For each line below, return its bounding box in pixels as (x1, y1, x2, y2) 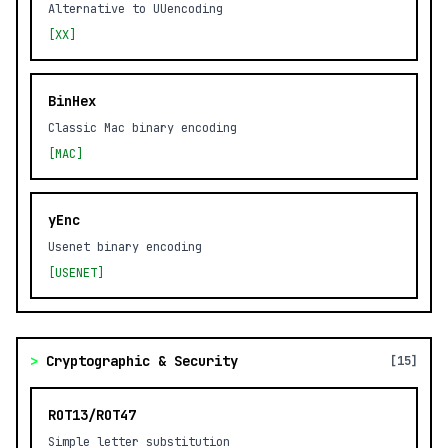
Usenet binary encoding (48, 239, 202, 255)
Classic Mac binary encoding (48, 120, 237, 136)
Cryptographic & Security (46, 352, 238, 370)
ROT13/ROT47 (48, 406, 136, 424)
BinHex (48, 92, 96, 110)
